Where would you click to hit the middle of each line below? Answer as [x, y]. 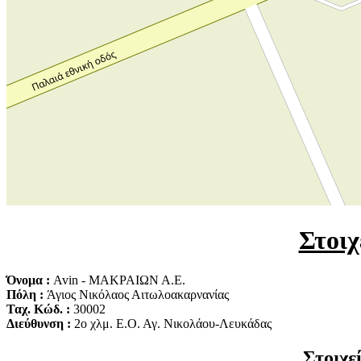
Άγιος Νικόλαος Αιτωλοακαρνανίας [138, 294]
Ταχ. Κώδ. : [40, 309]
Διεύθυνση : [40, 323]
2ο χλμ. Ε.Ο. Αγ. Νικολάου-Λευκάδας [173, 323]
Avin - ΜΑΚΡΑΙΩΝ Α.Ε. [119, 280]
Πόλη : [27, 294]
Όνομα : [30, 280]
